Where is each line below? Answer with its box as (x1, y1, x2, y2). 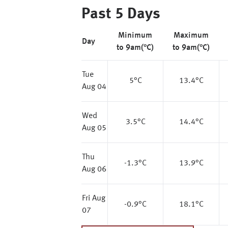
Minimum (118, 32, 152, 40)
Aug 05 (82, 124, 106, 132)
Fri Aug (82, 194, 105, 203)
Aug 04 (82, 83, 106, 91)
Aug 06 (82, 165, 106, 174)
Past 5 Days (81, 7, 160, 22)
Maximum (173, 32, 209, 40)
